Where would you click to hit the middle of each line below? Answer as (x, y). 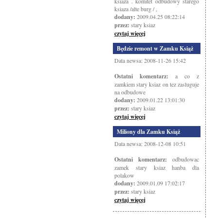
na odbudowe (130, 92)
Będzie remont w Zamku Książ (155, 48)
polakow (124, 175)
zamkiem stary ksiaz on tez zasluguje (157, 84)
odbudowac (183, 159)
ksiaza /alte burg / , (136, 9)
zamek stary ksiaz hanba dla (157, 167)
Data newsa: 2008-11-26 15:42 (150, 60)
